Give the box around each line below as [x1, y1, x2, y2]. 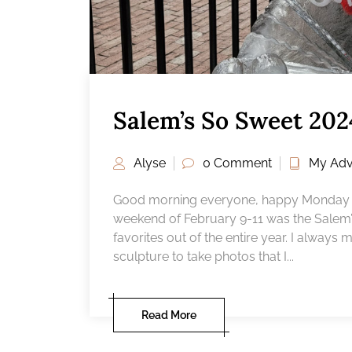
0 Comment [203, 156, 272, 171]
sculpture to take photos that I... [113, 249, 294, 265]
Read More [141, 309, 196, 322]
